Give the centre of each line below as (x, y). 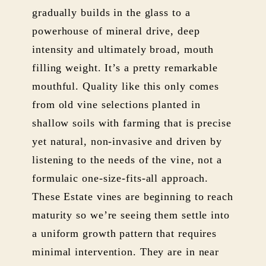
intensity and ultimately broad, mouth (123, 49)
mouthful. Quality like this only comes (126, 86)
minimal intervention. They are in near (126, 251)
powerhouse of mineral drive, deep (116, 31)
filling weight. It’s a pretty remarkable (125, 67)
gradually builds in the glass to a (111, 12)
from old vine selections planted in (116, 104)
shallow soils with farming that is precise (132, 123)
